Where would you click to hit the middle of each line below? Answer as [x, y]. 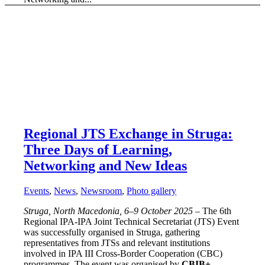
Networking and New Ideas [106, 165]
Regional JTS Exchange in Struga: [128, 133]
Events [37, 190]
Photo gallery [152, 190]
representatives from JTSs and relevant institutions [117, 243]
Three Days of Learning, [98, 149]
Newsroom [101, 190]
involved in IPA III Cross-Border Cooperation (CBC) [123, 253]
